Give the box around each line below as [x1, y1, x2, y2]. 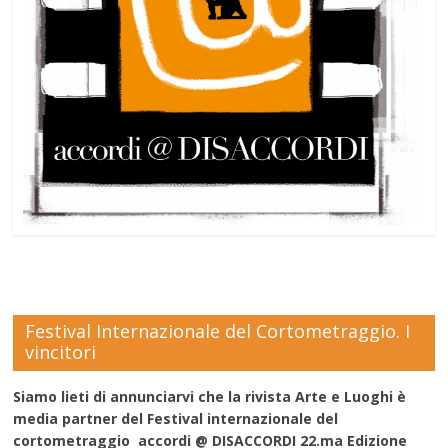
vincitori [25, 340, 97, 365]
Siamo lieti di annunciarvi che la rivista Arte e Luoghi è [13, 387, 407, 407]
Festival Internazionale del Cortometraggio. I [25, 319, 411, 344]
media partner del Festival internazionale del [13, 409, 339, 429]
